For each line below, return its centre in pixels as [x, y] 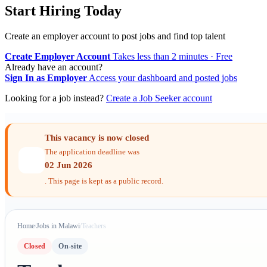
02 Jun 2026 [69, 165]
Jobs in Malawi [58, 226]
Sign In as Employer [46, 78]
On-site [70, 246]
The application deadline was [92, 152]
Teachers [94, 226]
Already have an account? [54, 67]
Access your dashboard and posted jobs [163, 78]
